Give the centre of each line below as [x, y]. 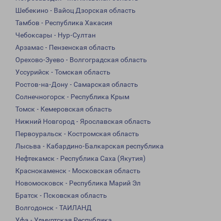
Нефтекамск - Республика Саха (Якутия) [80, 159]
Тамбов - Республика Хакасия [64, 23]
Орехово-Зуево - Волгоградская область [81, 60]
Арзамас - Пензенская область [65, 48]
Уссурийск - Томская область [63, 72]
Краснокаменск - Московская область [78, 171]
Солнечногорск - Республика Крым [72, 97]
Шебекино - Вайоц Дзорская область [75, 11]
